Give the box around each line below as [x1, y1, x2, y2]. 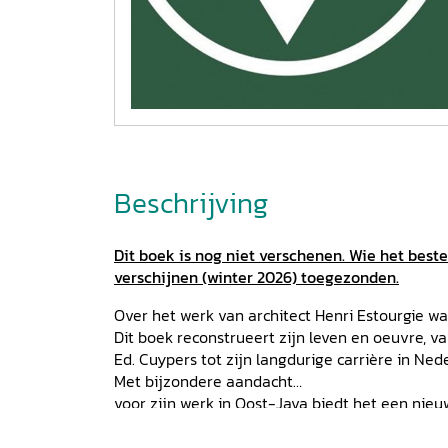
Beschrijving [114, 182, 268, 225]
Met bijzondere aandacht [114, 368, 293, 393]
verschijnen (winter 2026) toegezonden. [114, 264, 399, 289]
